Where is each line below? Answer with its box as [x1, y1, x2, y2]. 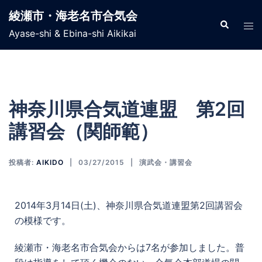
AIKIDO [36, 158, 64, 167]
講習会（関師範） [9, 120, 158, 143]
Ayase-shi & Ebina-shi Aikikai [9, 27, 136, 39]
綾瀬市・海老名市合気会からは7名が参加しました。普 [15, 242, 244, 253]
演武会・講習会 [139, 158, 192, 167]
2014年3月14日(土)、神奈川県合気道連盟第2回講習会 [15, 199, 243, 211]
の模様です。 [15, 215, 71, 226]
